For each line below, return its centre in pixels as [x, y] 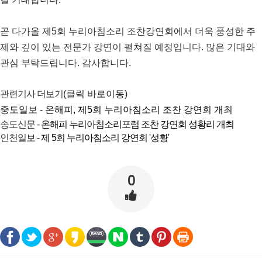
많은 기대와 [230, 47]
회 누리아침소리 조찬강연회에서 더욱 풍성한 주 [156, 32]
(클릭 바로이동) [95, 94]
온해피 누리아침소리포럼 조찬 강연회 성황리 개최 [137, 125]
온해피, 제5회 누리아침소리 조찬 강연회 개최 [139, 110]
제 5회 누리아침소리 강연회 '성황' [105, 138]
